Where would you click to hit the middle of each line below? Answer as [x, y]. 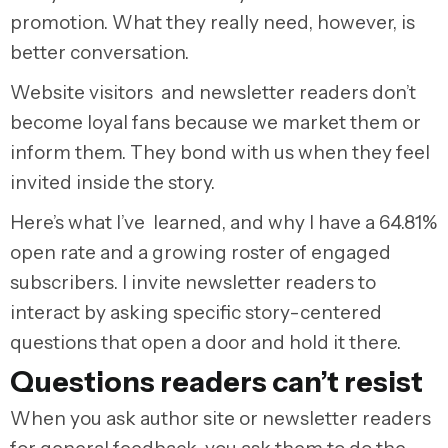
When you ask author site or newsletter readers [220, 419]
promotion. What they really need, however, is [212, 22]
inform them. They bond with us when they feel [220, 152]
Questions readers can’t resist [216, 382]
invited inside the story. [112, 182]
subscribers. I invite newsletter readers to [193, 282]
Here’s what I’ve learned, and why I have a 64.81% [223, 222]
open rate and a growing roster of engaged [200, 252]
